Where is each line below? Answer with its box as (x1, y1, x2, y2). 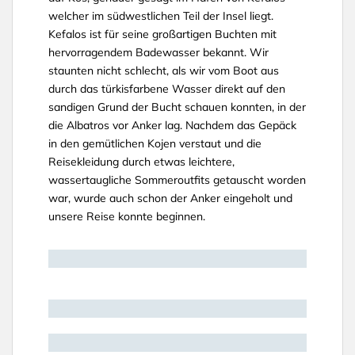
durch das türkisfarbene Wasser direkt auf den (48, 82, 285, 96)
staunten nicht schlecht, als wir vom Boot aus (48, 63, 279, 78)
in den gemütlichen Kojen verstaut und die (48, 136, 261, 151)
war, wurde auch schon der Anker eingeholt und (48, 191, 292, 205)
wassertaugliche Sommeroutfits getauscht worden (48, 173, 306, 187)
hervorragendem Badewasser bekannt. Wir (48, 45, 269, 59)
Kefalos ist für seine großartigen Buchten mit (48, 27, 277, 41)
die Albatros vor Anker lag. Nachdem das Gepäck (48, 118, 296, 132)
